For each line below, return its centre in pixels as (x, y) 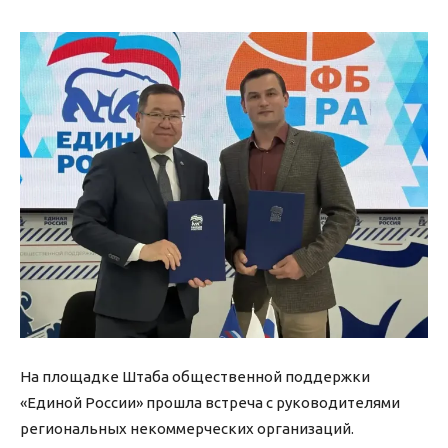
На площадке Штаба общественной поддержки (195, 377)
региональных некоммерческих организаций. (187, 429)
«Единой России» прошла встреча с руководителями (210, 403)
